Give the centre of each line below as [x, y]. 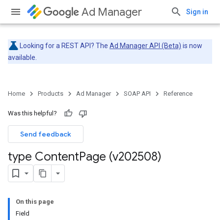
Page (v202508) [120, 157]
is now [192, 46]
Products [51, 94]
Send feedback [46, 134]
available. [22, 57]
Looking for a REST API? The [65, 46]
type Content [43, 157]
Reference [178, 94]
